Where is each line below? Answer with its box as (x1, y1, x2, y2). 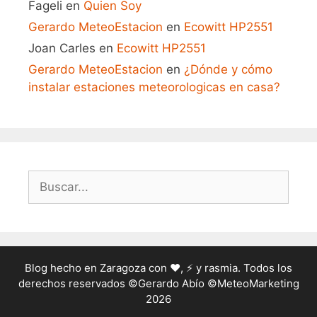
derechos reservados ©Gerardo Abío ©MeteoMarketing (18, 277, 299, 291)
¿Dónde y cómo (184, 62, 272, 77)
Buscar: (28, 171, 70, 186)
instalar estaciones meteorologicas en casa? (28, 80, 280, 95)
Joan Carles (28, 41, 96, 56)
